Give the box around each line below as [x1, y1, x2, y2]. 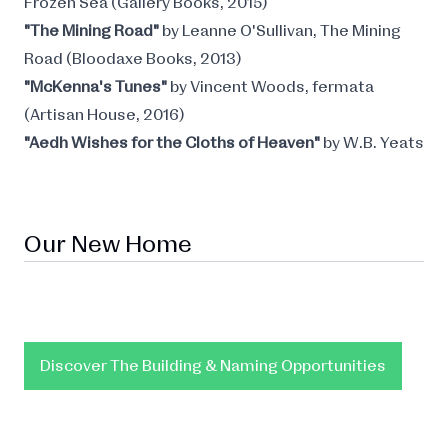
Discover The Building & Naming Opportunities [40, 358, 386, 374]
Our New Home [24, 233, 192, 257]
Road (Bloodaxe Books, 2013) [24, 51, 242, 67]
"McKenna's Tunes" [24, 79, 170, 95]
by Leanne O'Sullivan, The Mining [162, 23, 401, 39]
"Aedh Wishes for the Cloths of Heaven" [24, 135, 323, 151]
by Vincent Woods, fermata [170, 79, 374, 95]
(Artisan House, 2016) [24, 107, 185, 123]
